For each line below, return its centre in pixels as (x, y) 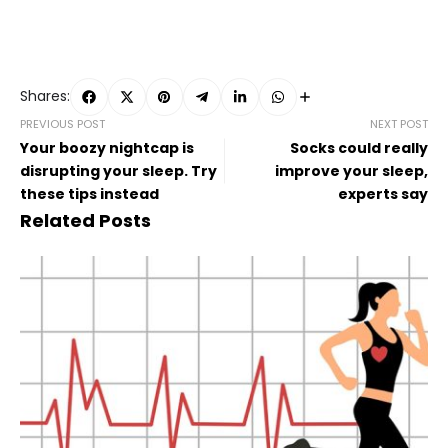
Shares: (45, 96)
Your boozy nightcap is (107, 147)
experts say (383, 193)
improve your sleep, (351, 170)
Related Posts (85, 220)
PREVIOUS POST (62, 123)
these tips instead (89, 193)
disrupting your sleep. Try (118, 170)
